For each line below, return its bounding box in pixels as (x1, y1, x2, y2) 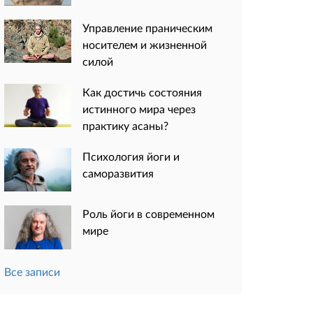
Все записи (4, 264, 60, 278)
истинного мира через (82, 102, 196, 115)
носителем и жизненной (82, 38, 207, 51)
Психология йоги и (82, 150, 180, 163)
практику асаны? (82, 119, 168, 132)
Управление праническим (82, 21, 212, 34)
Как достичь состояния (82, 85, 202, 99)
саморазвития (82, 166, 154, 180)
